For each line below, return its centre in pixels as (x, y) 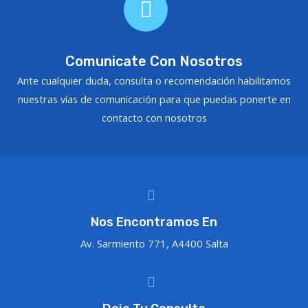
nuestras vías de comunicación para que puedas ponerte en (154, 99)
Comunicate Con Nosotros (154, 62)
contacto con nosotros (154, 118)
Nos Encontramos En (154, 222)
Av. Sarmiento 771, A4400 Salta (154, 244)
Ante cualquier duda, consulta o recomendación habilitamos (154, 81)
